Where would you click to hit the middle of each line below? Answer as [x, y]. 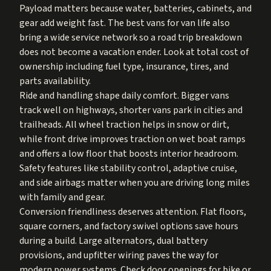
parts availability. [55, 81]
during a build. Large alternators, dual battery [113, 240]
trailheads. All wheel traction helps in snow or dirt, [124, 124]
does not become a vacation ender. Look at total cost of [134, 52]
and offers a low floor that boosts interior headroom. [129, 153]
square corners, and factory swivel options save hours [129, 226]
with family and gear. [62, 197]
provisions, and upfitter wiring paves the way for [119, 255]
